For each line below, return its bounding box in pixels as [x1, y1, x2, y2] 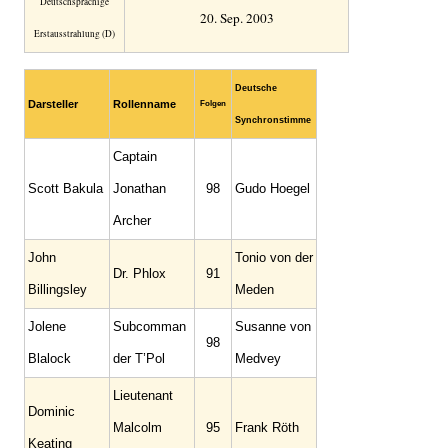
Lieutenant [113, 388, 173, 403]
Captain [113, 149, 157, 164]
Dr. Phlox [113, 266, 166, 281]
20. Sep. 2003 [199, 9, 274, 27]
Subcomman [113, 319, 186, 334]
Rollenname [113, 98, 176, 110]
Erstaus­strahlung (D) [34, 27, 115, 40]
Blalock [28, 351, 71, 366]
